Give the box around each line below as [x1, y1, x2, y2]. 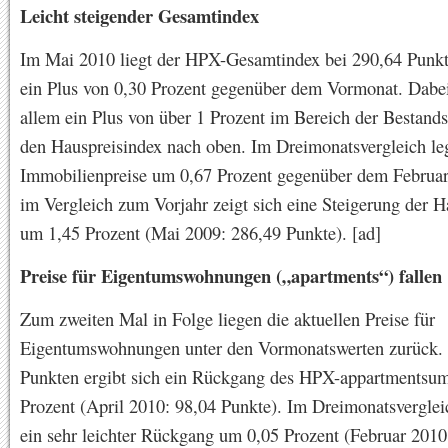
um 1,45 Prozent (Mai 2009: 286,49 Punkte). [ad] [20, 220, 381, 245]
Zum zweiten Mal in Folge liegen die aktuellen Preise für [20, 306, 435, 331]
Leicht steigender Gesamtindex [20, 2, 259, 29]
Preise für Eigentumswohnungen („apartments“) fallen [20, 262, 442, 289]
